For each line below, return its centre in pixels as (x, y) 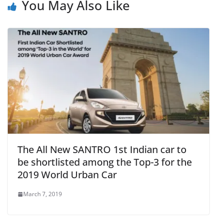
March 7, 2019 (43, 194)
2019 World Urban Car (67, 175)
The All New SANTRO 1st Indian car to (102, 150)
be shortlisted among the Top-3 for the (105, 162)
